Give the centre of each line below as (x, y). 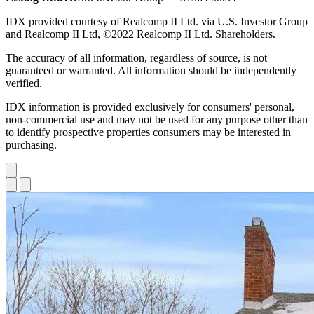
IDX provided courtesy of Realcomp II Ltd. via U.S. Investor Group (157, 21)
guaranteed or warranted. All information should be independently (151, 70)
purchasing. (31, 144)
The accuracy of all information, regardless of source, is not (136, 57)
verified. (24, 83)
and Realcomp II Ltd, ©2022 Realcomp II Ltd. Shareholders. (141, 34)
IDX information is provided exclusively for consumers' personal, (150, 107)
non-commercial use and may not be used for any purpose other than (157, 119)
